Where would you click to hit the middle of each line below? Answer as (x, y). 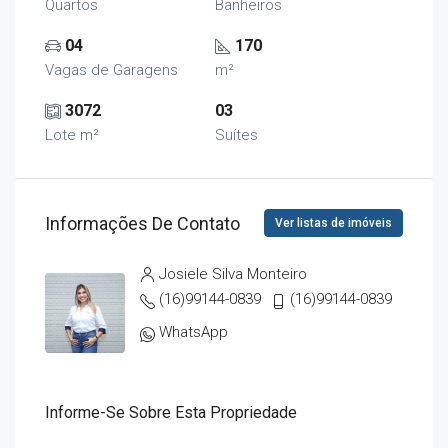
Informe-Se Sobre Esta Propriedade (171, 412)
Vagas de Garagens (111, 70)
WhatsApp (193, 332)
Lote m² (72, 135)
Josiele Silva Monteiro (233, 274)
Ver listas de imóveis (333, 223)
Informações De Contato (142, 223)
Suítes (237, 135)
